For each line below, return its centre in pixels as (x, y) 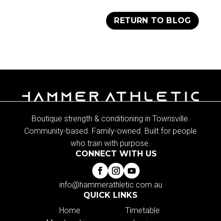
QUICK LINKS (110, 195)
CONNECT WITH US (116, 154)
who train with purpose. (110, 144)
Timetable (143, 211)
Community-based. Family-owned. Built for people (110, 131)
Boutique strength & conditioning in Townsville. (110, 119)
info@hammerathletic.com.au (110, 185)
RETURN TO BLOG (153, 21)
